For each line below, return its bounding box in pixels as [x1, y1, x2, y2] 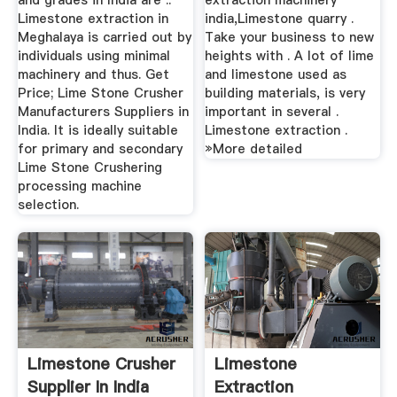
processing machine [17, 177, 142, 196]
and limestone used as [205, 66, 347, 84]
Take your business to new [205, 28, 375, 47]
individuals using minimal [17, 47, 170, 66]
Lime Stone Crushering [17, 159, 162, 177]
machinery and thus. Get [17, 66, 169, 84]
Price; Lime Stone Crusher [17, 84, 183, 103]
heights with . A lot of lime [205, 47, 375, 66]
